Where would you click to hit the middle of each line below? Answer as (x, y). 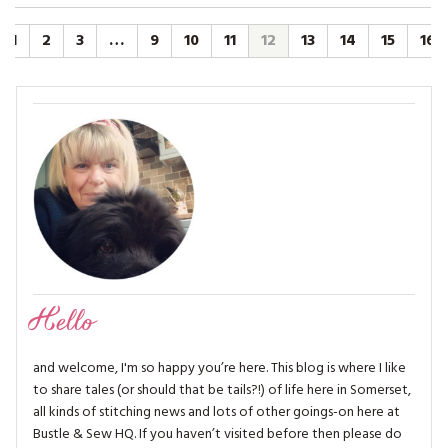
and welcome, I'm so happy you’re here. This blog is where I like (219, 368)
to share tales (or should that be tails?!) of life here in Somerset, (222, 390)
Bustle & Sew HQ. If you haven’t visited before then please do (217, 434)
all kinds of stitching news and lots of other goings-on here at (216, 412)
